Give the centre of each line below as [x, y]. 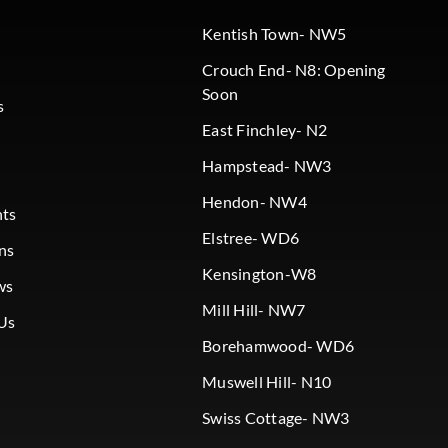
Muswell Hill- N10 [267, 382]
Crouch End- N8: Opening [294, 70]
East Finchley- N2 [265, 130]
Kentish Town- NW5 [274, 34]
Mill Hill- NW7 [254, 310]
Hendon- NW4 [254, 202]
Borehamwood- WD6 [278, 346]
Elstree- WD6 [251, 238]
